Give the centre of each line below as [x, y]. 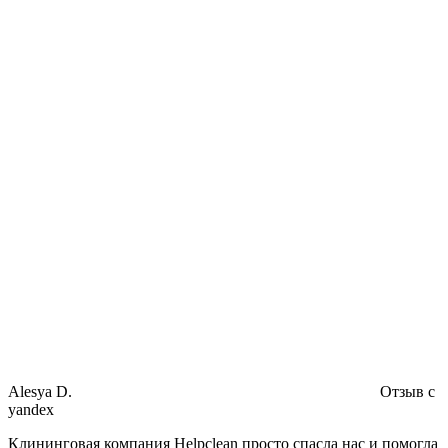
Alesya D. [42, 391]
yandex [31, 409]
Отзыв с [407, 391]
